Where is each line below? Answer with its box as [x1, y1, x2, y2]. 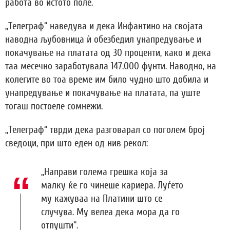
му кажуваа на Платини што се [41, 193, 162, 205]
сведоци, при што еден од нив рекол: [5, 138, 148, 149]
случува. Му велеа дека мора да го [41, 206, 180, 218]
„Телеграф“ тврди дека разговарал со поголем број [5, 124, 205, 136]
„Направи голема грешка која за [41, 166, 168, 178]
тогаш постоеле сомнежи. [5, 101, 103, 112]
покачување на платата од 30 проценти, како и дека [5, 47, 211, 59]
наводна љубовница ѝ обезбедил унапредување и [5, 34, 201, 46]
